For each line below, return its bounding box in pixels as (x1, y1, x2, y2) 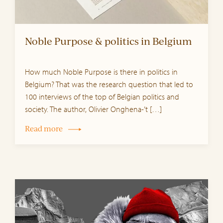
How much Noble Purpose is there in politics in (25, 66, 178, 77)
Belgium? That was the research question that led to (25, 79, 193, 89)
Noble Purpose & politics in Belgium (25, 35, 192, 48)
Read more (25, 123, 63, 133)
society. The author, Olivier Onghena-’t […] (25, 104, 162, 114)
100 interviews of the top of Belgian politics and (25, 91, 179, 102)
